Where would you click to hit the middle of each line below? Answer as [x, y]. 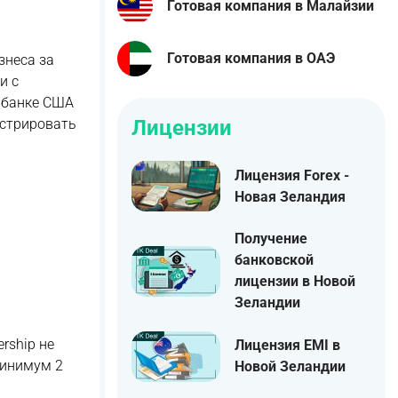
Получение [271, 239]
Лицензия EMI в [287, 345]
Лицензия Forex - [292, 175]
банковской [274, 260]
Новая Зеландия [290, 196]
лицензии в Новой [295, 282]
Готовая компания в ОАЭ [251, 58]
